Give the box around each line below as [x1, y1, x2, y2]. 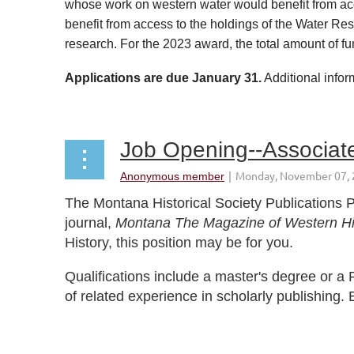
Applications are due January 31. [65, 71, 262, 85]
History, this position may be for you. [65, 235, 297, 250]
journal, [65, 215, 115, 231]
